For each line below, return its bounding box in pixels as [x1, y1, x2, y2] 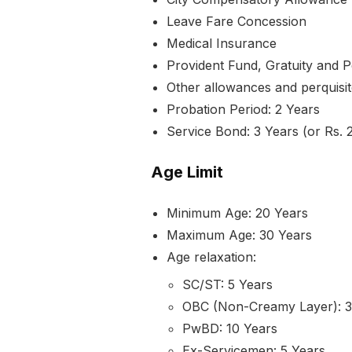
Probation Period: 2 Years [167, 101, 320, 118]
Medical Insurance [167, 35, 277, 52]
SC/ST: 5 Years [182, 277, 273, 293]
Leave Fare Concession [167, 13, 306, 30]
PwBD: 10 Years [182, 321, 277, 337]
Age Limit [151, 163, 223, 182]
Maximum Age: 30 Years [167, 227, 312, 244]
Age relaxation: [167, 249, 256, 266]
